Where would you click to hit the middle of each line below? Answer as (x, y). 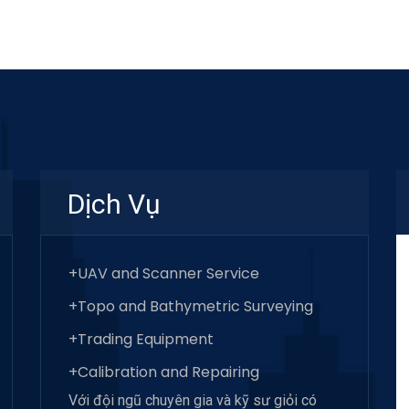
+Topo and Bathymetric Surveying (191, 307)
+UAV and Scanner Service (164, 274)
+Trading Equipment (141, 340)
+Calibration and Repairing (164, 372)
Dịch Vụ (114, 204)
